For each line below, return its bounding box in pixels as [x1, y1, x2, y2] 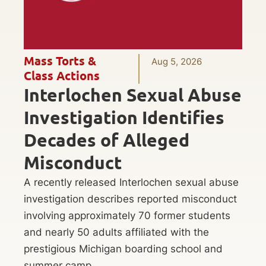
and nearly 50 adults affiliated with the [24, 226, 209, 239]
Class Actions [24, 69, 100, 84]
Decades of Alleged [24, 129, 189, 151]
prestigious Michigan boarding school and [24, 243, 223, 255]
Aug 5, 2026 [151, 56, 202, 68]
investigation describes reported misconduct [24, 193, 237, 205]
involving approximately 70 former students [24, 210, 230, 222]
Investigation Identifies [24, 107, 224, 129]
